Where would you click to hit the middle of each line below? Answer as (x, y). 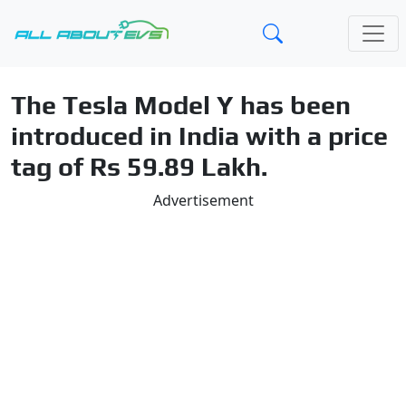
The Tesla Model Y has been (181, 105)
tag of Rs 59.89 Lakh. (139, 166)
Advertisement (203, 200)
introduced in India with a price (199, 135)
